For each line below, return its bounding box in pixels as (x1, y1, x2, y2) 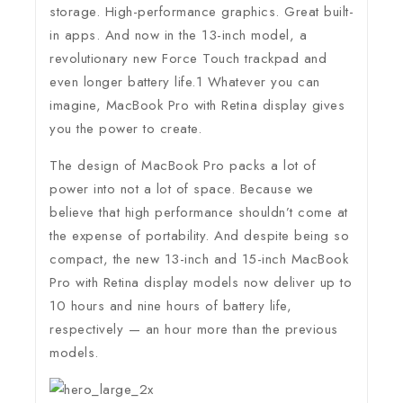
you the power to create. (49, 119, 201, 139)
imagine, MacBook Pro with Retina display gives (49, 95, 345, 116)
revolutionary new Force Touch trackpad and (49, 49, 327, 69)
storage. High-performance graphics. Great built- (49, 2, 354, 22)
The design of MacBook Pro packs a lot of (49, 156, 316, 176)
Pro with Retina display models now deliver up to (49, 273, 352, 293)
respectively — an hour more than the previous (49, 319, 338, 340)
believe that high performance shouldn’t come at (49, 202, 348, 223)
